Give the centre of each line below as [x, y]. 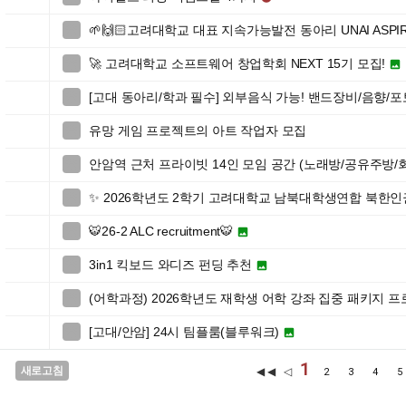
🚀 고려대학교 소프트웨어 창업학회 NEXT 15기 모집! [237, 63]
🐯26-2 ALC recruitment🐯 [161, 231]
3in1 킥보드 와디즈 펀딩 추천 [170, 265]
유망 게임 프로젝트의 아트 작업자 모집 [198, 130]
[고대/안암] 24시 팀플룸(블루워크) [184, 332]
